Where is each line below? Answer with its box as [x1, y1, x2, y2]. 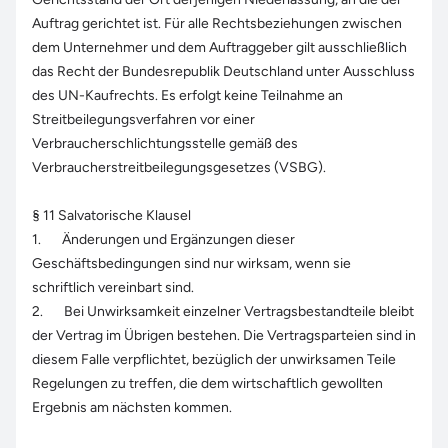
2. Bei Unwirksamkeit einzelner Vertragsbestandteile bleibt [32, 303, 414, 320]
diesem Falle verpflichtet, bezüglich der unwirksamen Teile [32, 351, 396, 368]
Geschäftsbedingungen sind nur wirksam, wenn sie [32, 255, 351, 272]
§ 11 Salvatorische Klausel [32, 207, 191, 224]
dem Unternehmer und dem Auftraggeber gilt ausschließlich [32, 39, 407, 56]
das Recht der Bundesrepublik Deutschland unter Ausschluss [32, 63, 415, 80]
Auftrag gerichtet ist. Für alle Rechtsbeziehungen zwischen [32, 15, 402, 32]
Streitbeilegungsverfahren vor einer [32, 111, 255, 128]
